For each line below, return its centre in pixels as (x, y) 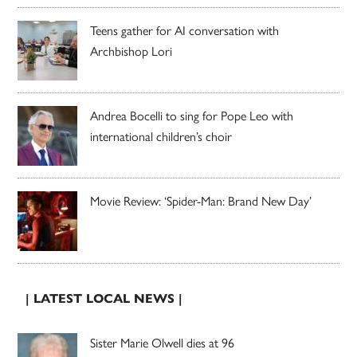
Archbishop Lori (131, 51)
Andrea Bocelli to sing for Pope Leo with (192, 116)
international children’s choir (161, 136)
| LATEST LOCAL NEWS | (104, 298)
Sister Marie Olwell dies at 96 (163, 343)
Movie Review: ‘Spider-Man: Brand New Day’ (201, 201)
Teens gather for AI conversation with (185, 30)
